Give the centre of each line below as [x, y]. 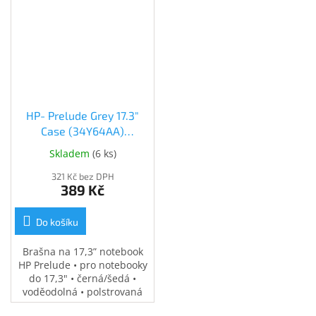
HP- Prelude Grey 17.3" [83, 116]
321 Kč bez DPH [83, 177]
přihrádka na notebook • [83, 305]
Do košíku [57, 222]
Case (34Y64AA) [83, 131]
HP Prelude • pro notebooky [83, 265]
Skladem [71, 154]
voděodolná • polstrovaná [83, 292]
